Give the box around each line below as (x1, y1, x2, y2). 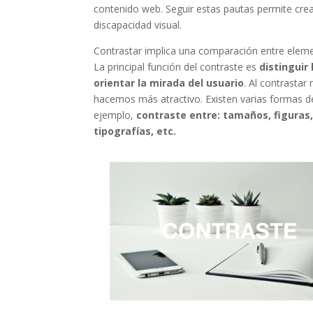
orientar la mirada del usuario (94, 76, 245, 90)
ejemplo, (94, 108, 137, 122)
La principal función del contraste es (94, 60, 260, 74)
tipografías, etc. (94, 124, 177, 138)
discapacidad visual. (94, 18, 182, 32)
